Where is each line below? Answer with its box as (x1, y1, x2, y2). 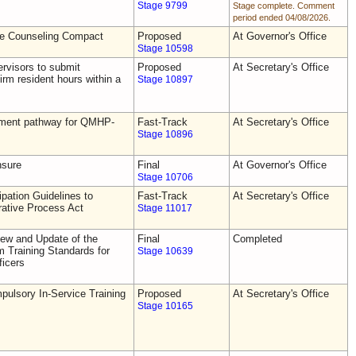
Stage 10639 (137, 246, 193, 256)
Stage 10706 (137, 172, 193, 182)
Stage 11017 (137, 203, 192, 213)
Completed (233, 233, 282, 245)
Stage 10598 (137, 44, 193, 53)
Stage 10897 (137, 75, 193, 84)
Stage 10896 (137, 130, 193, 139)
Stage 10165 (137, 301, 193, 311)
